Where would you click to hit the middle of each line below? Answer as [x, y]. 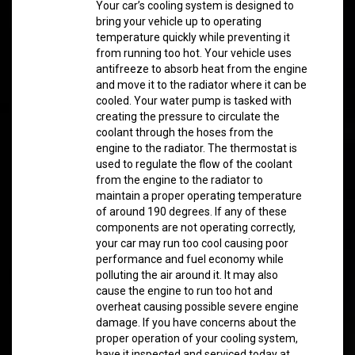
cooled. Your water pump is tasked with [193, 101]
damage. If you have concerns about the [196, 323]
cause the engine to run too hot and [184, 291]
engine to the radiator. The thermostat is [196, 148]
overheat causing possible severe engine [197, 307]
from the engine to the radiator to [179, 180]
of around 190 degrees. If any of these [191, 212]
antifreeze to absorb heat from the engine [201, 69]
